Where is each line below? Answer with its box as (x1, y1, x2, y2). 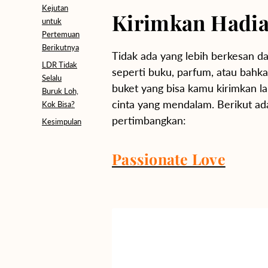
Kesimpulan (42, 117, 81, 126)
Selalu (42, 73, 62, 83)
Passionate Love (112, 149, 226, 169)
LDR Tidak (42, 60, 77, 69)
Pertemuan (42, 29, 80, 39)
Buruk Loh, (42, 86, 78, 96)
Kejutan (42, 3, 68, 13)
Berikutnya (42, 42, 79, 52)
